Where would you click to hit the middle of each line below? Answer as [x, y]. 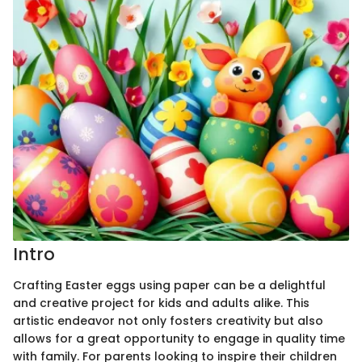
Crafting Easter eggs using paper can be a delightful [169, 285]
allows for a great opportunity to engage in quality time [179, 338]
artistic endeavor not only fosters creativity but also [168, 320]
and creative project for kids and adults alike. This [161, 303]
